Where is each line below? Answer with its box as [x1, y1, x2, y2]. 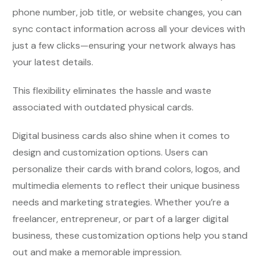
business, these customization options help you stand [12, 229, 248, 242]
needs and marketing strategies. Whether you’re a [12, 196, 229, 208]
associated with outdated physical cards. [12, 101, 194, 113]
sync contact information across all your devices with [12, 23, 245, 35]
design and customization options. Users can [12, 146, 208, 159]
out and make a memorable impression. [12, 246, 182, 258]
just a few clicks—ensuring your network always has [12, 39, 236, 52]
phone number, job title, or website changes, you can [12, 6, 242, 18]
